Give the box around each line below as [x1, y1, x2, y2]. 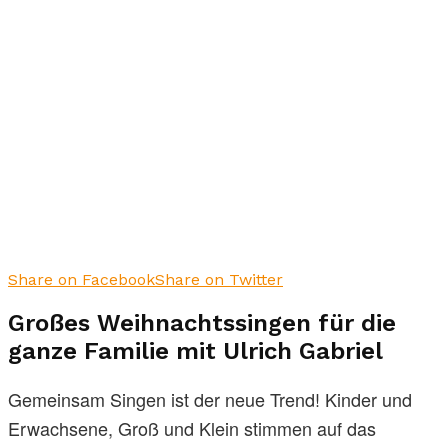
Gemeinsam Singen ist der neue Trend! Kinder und [8, 386, 412, 413]
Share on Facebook [8, 270, 155, 290]
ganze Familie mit [8, 337, 223, 366]
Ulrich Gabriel [223, 337, 383, 366]
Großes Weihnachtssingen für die [8, 309, 396, 338]
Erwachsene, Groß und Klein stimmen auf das [8, 415, 376, 442]
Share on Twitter [155, 270, 283, 290]
